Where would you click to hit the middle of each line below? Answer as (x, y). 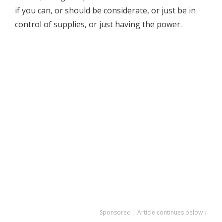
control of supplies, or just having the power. (98, 24)
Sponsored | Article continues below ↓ (153, 212)
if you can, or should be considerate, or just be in (105, 10)
